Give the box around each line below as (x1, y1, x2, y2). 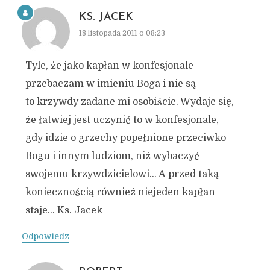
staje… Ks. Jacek (25, 205, 102, 216)
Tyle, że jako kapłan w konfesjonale (25, 60, 193, 71)
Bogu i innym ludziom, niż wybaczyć (25, 151, 199, 162)
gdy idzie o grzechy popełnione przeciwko (25, 133, 226, 143)
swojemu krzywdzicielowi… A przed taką (25, 169, 219, 180)
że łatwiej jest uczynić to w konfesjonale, (25, 115, 219, 125)
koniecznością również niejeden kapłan (25, 187, 215, 198)
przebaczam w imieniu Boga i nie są (25, 78, 196, 89)
